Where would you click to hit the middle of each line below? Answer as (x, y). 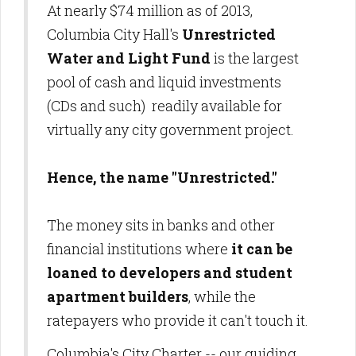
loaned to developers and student (170, 273)
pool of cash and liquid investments (164, 82)
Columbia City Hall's (114, 35)
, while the (222, 297)
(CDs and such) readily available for (164, 106)
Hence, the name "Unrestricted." (162, 178)
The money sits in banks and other (161, 225)
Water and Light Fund (130, 58)
